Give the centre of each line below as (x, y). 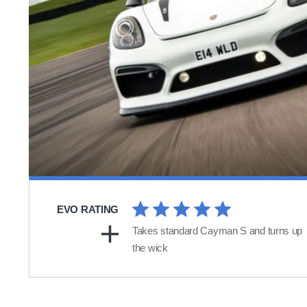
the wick (150, 248)
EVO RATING (88, 210)
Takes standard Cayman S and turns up (218, 231)
